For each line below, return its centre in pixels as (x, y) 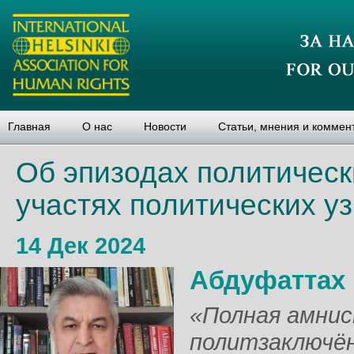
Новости (165, 126)
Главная (29, 126)
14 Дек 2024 (81, 246)
